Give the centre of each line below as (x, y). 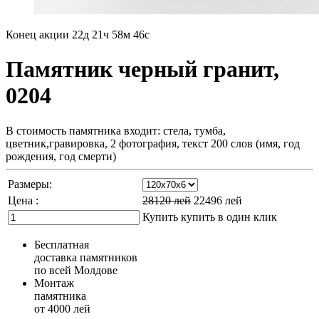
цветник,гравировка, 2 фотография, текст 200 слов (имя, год (153, 143)
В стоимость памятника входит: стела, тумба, (116, 130)
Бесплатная (62, 244)
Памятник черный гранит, (142, 69)
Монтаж (54, 283)
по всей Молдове (76, 270)
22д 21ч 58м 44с (111, 35)
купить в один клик (229, 216)
